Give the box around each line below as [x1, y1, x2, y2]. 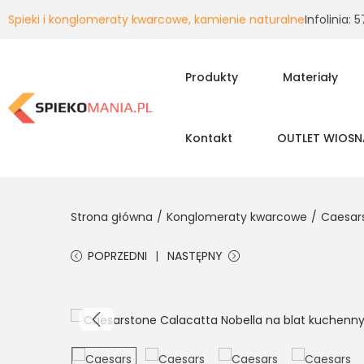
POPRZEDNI [88, 248, 147, 264]
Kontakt [184, 130, 232, 146]
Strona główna [71, 209, 153, 225]
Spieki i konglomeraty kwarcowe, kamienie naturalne [8, 11, 305, 28]
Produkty [184, 69, 238, 85]
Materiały [282, 69, 338, 85]
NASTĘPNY [167, 248, 223, 264]
